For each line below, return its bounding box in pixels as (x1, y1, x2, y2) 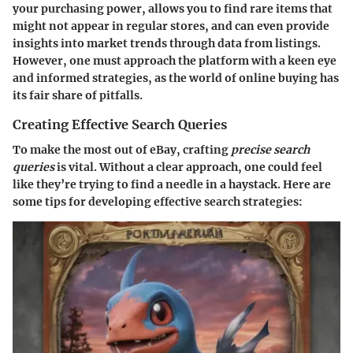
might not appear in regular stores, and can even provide (13, 18, 329, 33)
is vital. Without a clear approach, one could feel (54, 160, 322, 175)
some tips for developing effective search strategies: (13, 195, 303, 210)
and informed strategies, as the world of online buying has (13, 70, 339, 85)
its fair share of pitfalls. (13, 87, 143, 102)
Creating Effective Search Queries (13, 116, 227, 132)
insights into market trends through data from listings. (13, 35, 321, 50)
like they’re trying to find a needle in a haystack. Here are (13, 177, 331, 192)
